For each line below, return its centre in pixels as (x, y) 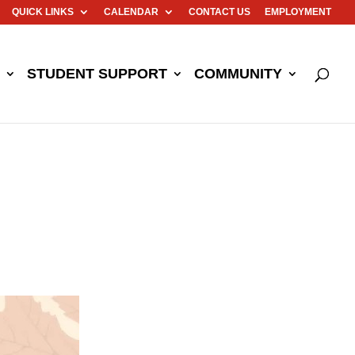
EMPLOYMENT (298, 12)
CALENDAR (131, 12)
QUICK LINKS (43, 12)
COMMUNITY (238, 74)
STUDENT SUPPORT (97, 74)
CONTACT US (219, 12)
